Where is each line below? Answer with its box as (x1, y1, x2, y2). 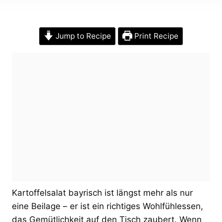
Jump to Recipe (54, 31, 111, 41)
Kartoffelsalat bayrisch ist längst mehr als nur (12, 187, 193, 198)
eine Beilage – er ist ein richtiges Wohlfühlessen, (12, 201, 203, 211)
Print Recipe (132, 31, 178, 41)
